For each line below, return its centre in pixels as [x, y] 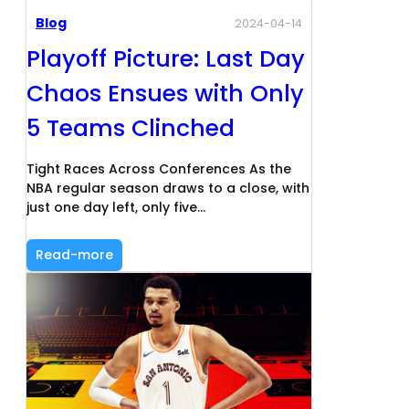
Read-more [74, 255]
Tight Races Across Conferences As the [159, 169]
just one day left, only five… [116, 208]
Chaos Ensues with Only [165, 94]
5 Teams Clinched [131, 129]
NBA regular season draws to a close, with [168, 189]
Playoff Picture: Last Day [166, 59]
